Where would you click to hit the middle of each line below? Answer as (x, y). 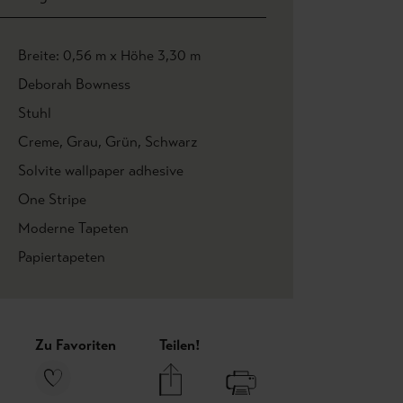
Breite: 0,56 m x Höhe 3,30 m (109, 55)
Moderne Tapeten (73, 228)
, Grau (79, 142)
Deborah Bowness (74, 84)
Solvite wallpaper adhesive (101, 170)
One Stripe (52, 199)
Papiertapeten (62, 257)
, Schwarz (168, 142)
